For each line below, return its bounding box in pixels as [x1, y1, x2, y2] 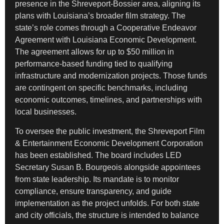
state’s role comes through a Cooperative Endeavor [15, 23, 196, 32]
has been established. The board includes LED [15, 150, 181, 159]
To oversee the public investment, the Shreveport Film [15, 126, 204, 135]
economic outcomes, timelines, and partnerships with [15, 95, 202, 104]
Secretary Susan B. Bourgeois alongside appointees [15, 162, 200, 171]
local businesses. [15, 107, 76, 116]
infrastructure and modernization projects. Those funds [15, 71, 207, 80]
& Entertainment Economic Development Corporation [15, 138, 203, 147]
